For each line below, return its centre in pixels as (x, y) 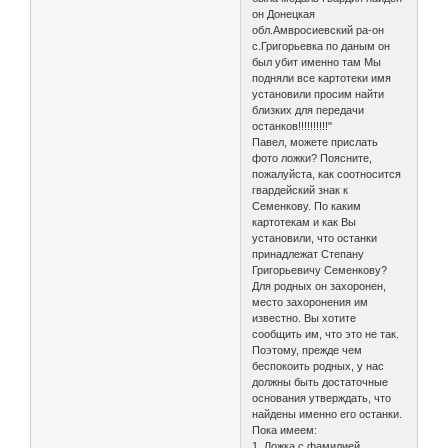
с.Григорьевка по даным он (321, 45)
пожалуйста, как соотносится (327, 173)
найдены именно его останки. (327, 413)
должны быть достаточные (320, 381)
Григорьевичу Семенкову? (320, 269)
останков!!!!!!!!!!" (292, 125)
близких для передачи (308, 109)
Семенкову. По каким (307, 205)
